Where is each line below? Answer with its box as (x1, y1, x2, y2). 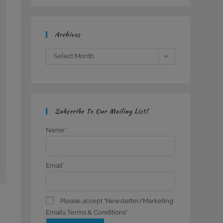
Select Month (54, 52, 95, 60)
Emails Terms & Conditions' (46, 208, 128, 216)
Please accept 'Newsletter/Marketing (59, 197, 174, 205)
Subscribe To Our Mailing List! (55, 107, 149, 116)
